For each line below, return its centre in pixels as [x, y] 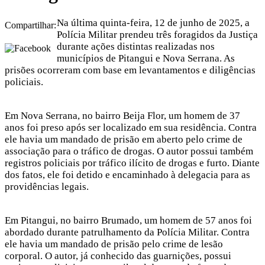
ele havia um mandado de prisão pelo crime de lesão [114, 244]
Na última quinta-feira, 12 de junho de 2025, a [153, 22]
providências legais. [47, 186]
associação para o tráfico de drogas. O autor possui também [129, 151]
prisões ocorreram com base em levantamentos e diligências [130, 70]
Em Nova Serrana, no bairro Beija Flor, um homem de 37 [122, 115]
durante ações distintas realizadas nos [136, 46]
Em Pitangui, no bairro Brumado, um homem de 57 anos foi [128, 220]
